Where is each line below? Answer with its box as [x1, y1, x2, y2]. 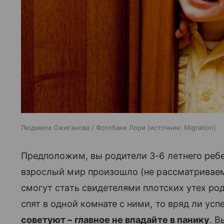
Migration [184, 123, 213, 131]
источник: [150, 123, 182, 131]
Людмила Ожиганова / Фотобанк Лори [21, 123, 145, 131]
